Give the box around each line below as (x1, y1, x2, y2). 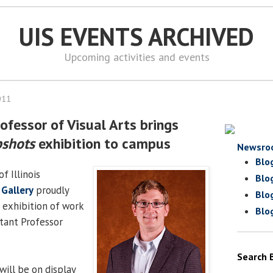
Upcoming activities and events (63, 50, 210, 64)
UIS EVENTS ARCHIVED (19, 21, 254, 52)
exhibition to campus (35, 134, 171, 153)
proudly (34, 183, 69, 197)
